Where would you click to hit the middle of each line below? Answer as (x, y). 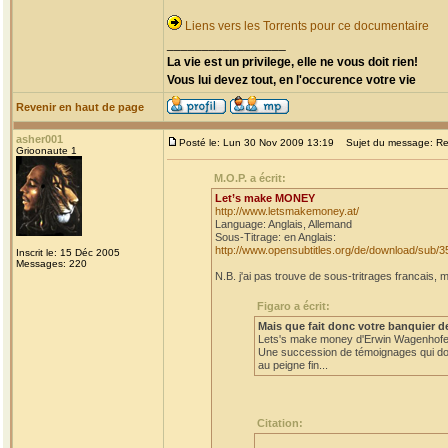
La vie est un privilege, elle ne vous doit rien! (292, 62)
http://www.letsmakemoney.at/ (287, 211)
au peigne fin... (293, 365)
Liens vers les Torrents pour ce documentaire (307, 26)
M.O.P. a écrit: (250, 178)
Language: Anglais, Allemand (283, 224)
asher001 (39, 139)
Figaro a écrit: (293, 306)
